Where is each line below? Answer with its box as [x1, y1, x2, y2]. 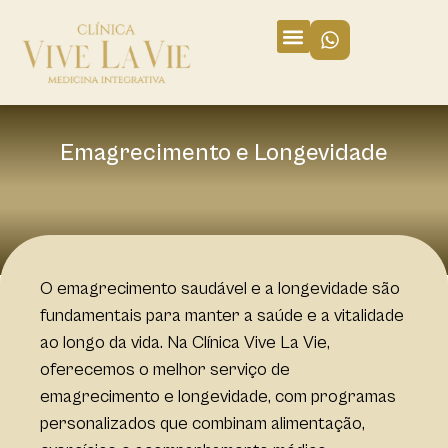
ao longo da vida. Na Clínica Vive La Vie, [40, 331, 330, 353]
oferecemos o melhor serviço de [40, 358, 290, 380]
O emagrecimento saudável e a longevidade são [40, 277, 400, 299]
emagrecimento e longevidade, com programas [40, 385, 396, 407]
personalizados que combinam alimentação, [40, 412, 365, 434]
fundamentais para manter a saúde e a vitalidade [40, 304, 404, 326]
